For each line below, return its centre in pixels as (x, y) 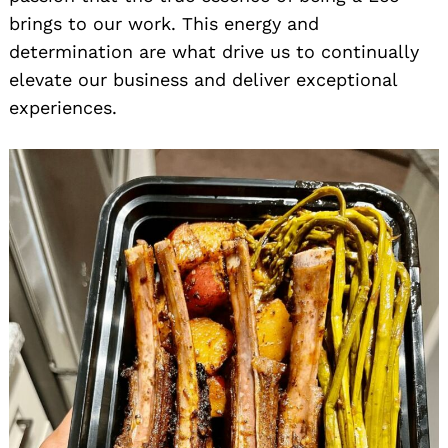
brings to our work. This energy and (164, 24)
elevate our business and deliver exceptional (203, 80)
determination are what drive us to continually (214, 52)
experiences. (63, 108)
